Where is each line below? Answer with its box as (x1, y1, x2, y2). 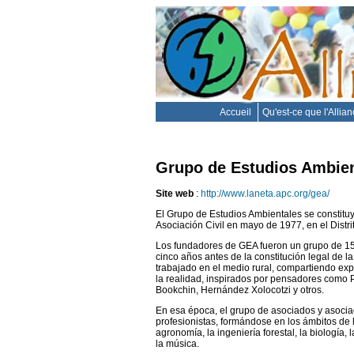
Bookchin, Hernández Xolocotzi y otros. (156, 284, 324, 296)
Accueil (220, 107, 254, 118)
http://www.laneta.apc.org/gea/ (201, 187, 330, 199)
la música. (156, 337, 199, 349)
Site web (156, 187, 194, 199)
